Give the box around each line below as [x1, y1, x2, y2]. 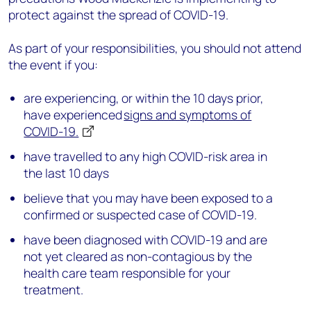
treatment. [24, 281, 87, 298]
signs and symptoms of [124, 106, 252, 123]
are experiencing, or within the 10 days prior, [24, 90, 264, 106]
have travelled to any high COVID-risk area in [24, 148, 268, 165]
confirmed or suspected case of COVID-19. [24, 206, 260, 223]
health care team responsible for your [24, 264, 231, 281]
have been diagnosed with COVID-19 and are [24, 231, 268, 248]
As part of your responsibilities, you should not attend [8, 40, 301, 56]
